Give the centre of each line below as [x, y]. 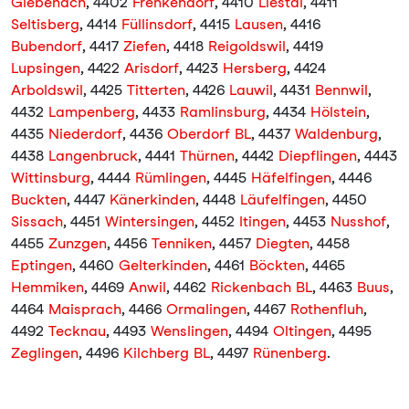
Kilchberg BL [167, 353]
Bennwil [341, 90]
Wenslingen [189, 331]
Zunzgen [78, 243]
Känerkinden [152, 199]
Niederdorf [85, 134]
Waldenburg [336, 134]
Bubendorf [47, 46]
